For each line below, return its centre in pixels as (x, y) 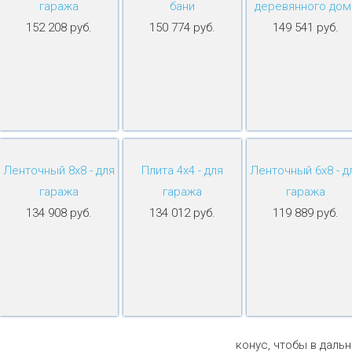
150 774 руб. (182, 27)
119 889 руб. (306, 213)
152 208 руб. (59, 27)
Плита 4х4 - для (182, 170)
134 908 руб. (59, 213)
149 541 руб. (306, 27)
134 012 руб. (182, 213)
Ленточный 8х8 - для (59, 170)
